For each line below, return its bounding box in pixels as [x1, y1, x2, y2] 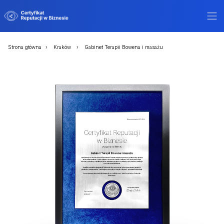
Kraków [53, 44, 72, 50]
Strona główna [8, 44, 41, 50]
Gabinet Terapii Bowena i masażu [84, 44, 163, 50]
